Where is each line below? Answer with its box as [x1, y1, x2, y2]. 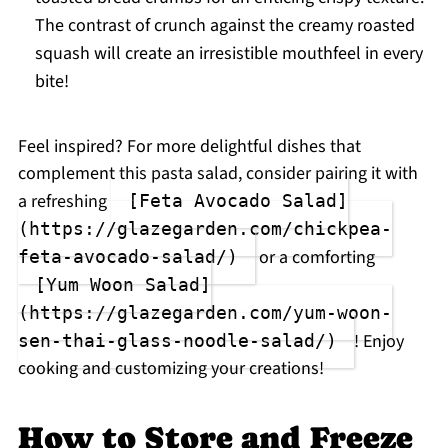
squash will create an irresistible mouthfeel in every [34, 41, 423, 67]
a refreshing [17, 189, 111, 215]
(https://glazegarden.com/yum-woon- [17, 302, 392, 324]
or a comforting [254, 245, 375, 271]
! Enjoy [353, 329, 404, 355]
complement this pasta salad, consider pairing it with [17, 161, 418, 187]
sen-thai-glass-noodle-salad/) [17, 330, 337, 352]
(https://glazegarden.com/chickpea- [17, 218, 392, 240]
